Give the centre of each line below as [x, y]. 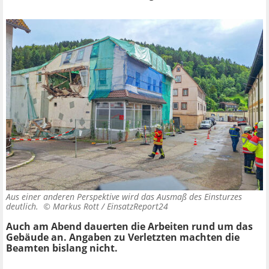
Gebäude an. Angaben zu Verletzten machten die [123, 237]
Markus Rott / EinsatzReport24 [110, 207]
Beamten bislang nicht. [62, 248]
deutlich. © [29, 207]
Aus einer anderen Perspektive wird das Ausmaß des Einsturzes [124, 197]
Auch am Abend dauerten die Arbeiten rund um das [129, 227]
